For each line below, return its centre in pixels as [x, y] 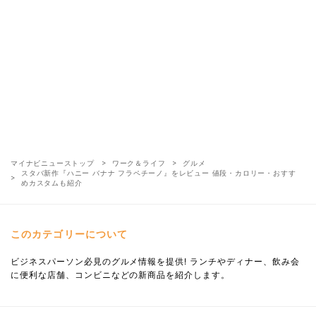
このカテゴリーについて [69, 233]
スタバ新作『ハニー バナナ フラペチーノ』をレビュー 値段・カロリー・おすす [159, 172]
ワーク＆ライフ [139, 163]
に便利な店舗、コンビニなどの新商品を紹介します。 [121, 274]
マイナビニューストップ [53, 163]
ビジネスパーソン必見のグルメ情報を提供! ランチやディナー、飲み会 [155, 261]
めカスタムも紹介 [52, 182]
